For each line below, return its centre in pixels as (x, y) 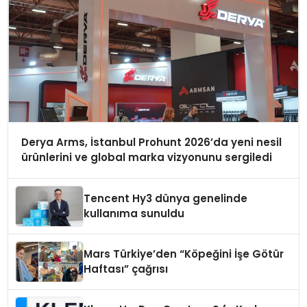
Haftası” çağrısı (126, 269)
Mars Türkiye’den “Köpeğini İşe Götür (184, 254)
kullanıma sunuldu (134, 214)
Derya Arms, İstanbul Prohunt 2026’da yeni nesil (151, 143)
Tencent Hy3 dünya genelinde (166, 199)
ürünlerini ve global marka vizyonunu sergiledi (146, 158)
